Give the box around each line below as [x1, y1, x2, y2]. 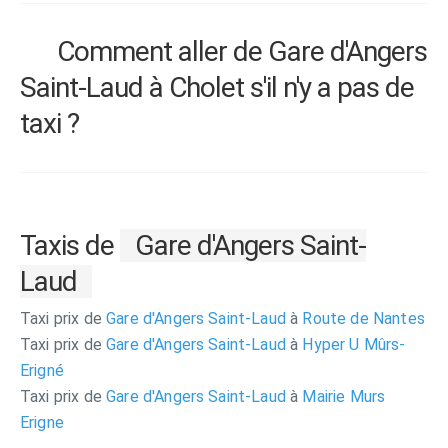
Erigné [20, 361, 64, 380]
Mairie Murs [298, 387, 386, 406]
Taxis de [20, 229, 120, 262]
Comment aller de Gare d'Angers [51, 35, 427, 68]
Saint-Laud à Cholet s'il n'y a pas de [20, 71, 414, 104]
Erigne [20, 413, 64, 432]
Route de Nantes [298, 309, 425, 328]
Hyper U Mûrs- [298, 335, 406, 354]
